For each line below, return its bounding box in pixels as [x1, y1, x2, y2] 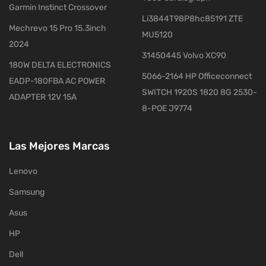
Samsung [9, 187, 45, 197]
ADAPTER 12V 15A [9, 92, 77, 102]
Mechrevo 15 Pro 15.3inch [9, 23, 106, 33]
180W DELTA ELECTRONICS [9, 60, 111, 70]
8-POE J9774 [142, 103, 192, 113]
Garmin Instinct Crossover [9, 2, 107, 12]
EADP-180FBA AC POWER [9, 76, 105, 86]
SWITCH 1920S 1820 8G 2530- [142, 87, 257, 97]
